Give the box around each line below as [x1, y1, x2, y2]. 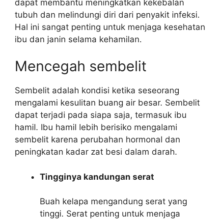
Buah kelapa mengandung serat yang [40, 196, 187, 206]
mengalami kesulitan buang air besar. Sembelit [15, 98, 200, 108]
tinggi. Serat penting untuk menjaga [40, 209, 180, 219]
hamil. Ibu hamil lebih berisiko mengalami [15, 122, 177, 132]
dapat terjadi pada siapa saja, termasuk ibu [15, 110, 187, 120]
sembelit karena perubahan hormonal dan [15, 135, 180, 144]
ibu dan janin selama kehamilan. [15, 34, 142, 44]
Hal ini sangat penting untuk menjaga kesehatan [15, 22, 205, 32]
